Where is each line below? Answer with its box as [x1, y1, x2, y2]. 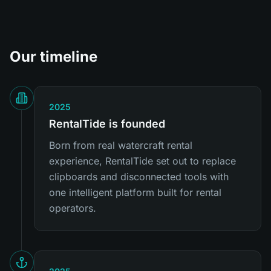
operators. [49, 202, 96, 214]
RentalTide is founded [49, 117, 165, 130]
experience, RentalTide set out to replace [49, 155, 236, 167]
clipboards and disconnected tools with [49, 171, 229, 183]
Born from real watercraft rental [49, 139, 192, 151]
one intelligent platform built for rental [49, 186, 221, 198]
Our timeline [10, 48, 97, 65]
